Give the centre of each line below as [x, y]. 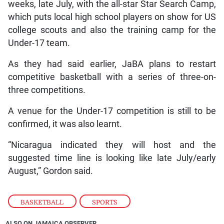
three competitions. [46, 90]
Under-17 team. [39, 43]
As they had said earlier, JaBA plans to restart [112, 64]
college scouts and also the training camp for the [112, 30]
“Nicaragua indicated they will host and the [112, 145]
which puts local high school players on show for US [112, 17]
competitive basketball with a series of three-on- [112, 77]
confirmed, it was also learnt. [65, 124]
